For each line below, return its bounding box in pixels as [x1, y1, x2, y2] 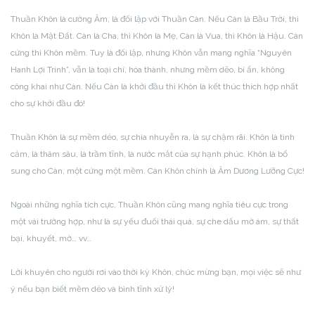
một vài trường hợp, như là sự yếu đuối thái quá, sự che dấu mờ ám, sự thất [11, 217, 299, 226]
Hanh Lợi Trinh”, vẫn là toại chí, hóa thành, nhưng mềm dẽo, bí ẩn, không [11, 65, 285, 75]
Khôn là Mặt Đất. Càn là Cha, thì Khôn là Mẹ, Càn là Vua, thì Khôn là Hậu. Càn [11, 31, 303, 41]
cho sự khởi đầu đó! [11, 98, 85, 108]
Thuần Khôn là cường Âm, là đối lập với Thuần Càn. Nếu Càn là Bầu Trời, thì [11, 14, 299, 24]
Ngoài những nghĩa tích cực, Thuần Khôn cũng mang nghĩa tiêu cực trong [11, 200, 288, 210]
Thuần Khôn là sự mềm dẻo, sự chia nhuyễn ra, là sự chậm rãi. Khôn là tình [11, 132, 295, 142]
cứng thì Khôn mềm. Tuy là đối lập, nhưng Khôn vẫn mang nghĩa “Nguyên [11, 48, 292, 58]
